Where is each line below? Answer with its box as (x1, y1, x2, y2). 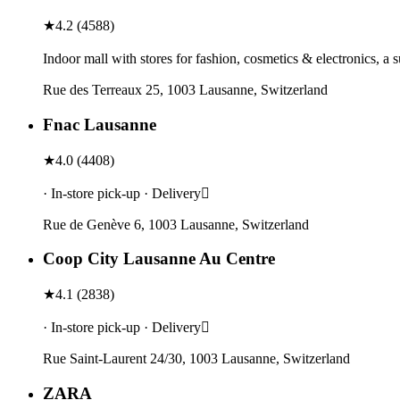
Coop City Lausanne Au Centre (43, 249, 275, 269)
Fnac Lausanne (43, 114, 156, 134)
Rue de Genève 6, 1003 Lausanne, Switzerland (43, 216, 309, 232)
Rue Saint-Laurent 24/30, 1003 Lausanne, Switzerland (43, 351, 350, 367)
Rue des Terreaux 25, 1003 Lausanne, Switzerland (43, 82, 328, 98)
